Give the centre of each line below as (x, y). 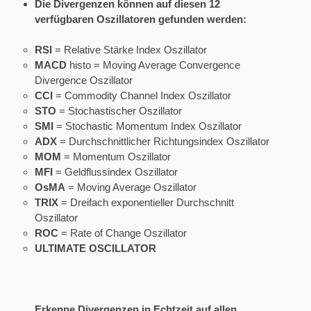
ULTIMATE (60, 248)
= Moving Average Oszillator (131, 187)
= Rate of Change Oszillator (123, 233)
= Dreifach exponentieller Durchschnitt (146, 202)
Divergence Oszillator (84, 80)
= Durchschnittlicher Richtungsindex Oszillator (163, 141)
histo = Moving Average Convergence (153, 65)
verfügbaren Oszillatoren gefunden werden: (141, 19)
